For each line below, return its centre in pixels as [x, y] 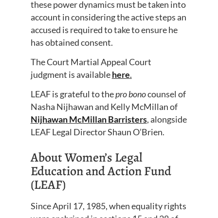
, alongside [167, 119]
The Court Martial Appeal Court [91, 62]
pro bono [130, 94]
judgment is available [71, 75]
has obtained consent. [72, 42]
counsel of [166, 94]
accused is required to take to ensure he [104, 29]
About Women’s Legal [86, 158]
